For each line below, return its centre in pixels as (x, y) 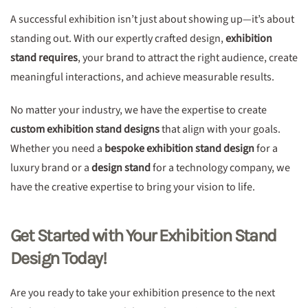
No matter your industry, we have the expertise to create (139, 110)
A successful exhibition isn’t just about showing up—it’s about (152, 19)
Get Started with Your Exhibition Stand (143, 235)
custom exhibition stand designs (85, 129)
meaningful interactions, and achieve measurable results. (142, 77)
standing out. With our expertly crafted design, (118, 38)
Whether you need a (57, 148)
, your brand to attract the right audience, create (188, 58)
